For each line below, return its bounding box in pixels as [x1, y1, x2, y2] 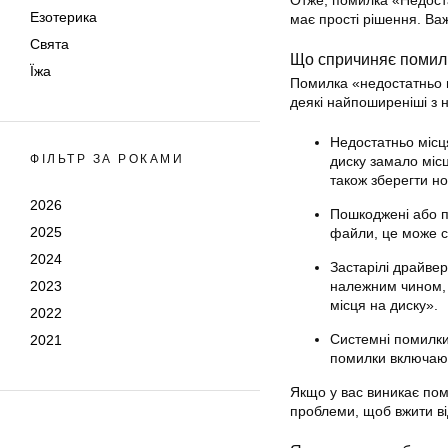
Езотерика [30, 9, 97, 25]
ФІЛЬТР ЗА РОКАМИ [30, 152, 184, 166]
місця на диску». [330, 297, 438, 314]
